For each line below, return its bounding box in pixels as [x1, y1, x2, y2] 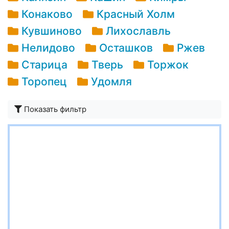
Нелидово [21, 41, 76, 55]
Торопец [21, 75, 67, 88]
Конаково [21, 8, 73, 21]
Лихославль [106, 25, 171, 38]
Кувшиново [21, 25, 82, 38]
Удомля [91, 75, 132, 88]
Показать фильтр [24, 104, 86, 114]
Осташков [99, 41, 153, 55]
